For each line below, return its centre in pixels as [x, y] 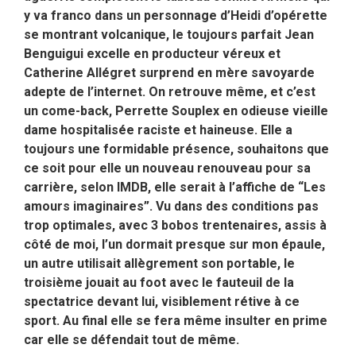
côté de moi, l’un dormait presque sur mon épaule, [174, 245]
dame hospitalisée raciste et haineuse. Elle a [158, 130]
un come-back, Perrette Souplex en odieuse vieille [176, 111]
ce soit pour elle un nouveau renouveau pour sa [167, 168]
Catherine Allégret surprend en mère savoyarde [169, 73]
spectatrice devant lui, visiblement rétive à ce [162, 302]
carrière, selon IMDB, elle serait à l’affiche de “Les [175, 188]
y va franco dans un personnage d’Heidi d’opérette [176, 16]
